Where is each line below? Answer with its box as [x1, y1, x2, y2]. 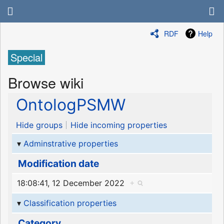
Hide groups [16, 120, 62, 130]
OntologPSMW [16, 95, 125, 115]
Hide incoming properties [70, 120, 167, 130]
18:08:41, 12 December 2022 [16, 178, 129, 188]
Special [10, 50, 42, 65]
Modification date [17, 157, 99, 170]
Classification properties [23, 197, 116, 208]
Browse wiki [8, 71, 83, 92]
